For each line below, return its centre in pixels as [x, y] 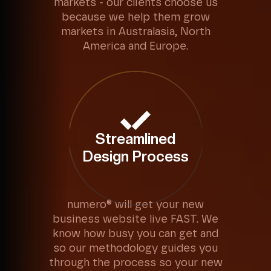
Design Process [135, 156]
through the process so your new [135, 263]
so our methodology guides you [135, 249]
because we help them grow [135, 18]
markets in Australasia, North [135, 32]
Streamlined [135, 139]
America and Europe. [135, 47]
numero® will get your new [135, 205]
